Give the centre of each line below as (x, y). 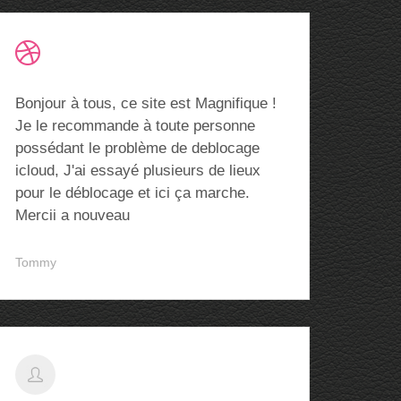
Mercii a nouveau (73, 215)
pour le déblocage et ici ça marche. (132, 193)
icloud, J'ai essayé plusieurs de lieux (138, 171)
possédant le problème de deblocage (137, 148)
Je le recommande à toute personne (135, 126)
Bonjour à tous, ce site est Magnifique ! (146, 103)
